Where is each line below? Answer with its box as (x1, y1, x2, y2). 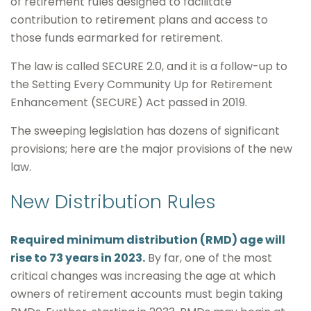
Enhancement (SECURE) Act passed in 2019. (10, 94, 247, 110)
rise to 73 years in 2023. (10, 250, 145, 266)
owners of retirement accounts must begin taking (10, 286, 283, 302)
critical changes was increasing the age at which (10, 268, 276, 284)
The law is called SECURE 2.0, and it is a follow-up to (10, 58, 287, 74)
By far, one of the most (145, 250, 272, 266)
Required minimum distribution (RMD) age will (10, 232, 285, 248)
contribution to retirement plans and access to (10, 12, 268, 28)
